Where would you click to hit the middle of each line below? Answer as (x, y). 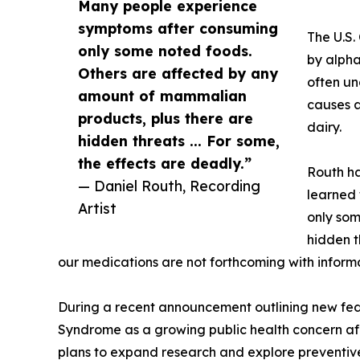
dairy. (324, 127)
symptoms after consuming (178, 28)
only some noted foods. (165, 50)
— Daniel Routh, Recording (169, 185)
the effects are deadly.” (165, 163)
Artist (97, 208)
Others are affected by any (178, 73)
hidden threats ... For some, (179, 140)
